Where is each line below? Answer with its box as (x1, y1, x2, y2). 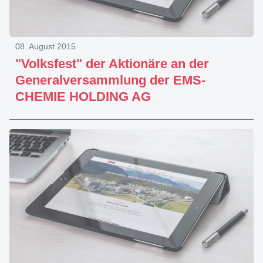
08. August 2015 (15, 42, 76, 51)
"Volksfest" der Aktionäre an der (15, 56, 209, 71)
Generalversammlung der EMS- (15, 73, 205, 87)
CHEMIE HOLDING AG (15, 89, 151, 104)
